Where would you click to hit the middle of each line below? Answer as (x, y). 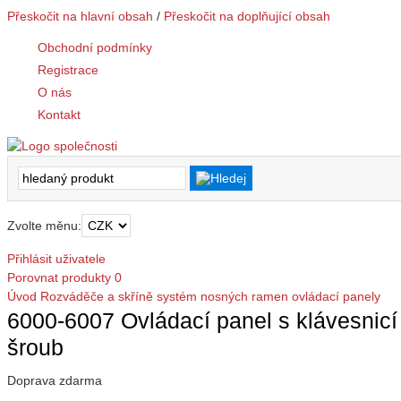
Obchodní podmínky (95, 47)
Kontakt (59, 114)
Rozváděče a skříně (97, 296)
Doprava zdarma (55, 381)
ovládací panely (336, 296)
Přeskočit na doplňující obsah (247, 16)
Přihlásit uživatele (56, 258)
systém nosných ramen (222, 296)
